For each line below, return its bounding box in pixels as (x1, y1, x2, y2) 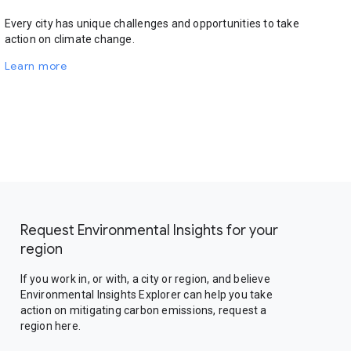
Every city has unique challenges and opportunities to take (4, 17, 299, 30)
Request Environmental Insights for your (20, 222, 278, 239)
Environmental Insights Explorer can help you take (20, 288, 273, 301)
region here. (20, 320, 81, 332)
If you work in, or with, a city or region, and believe (20, 273, 270, 285)
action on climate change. (4, 33, 135, 45)
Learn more (4, 59, 67, 73)
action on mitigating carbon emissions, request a (20, 304, 267, 317)
